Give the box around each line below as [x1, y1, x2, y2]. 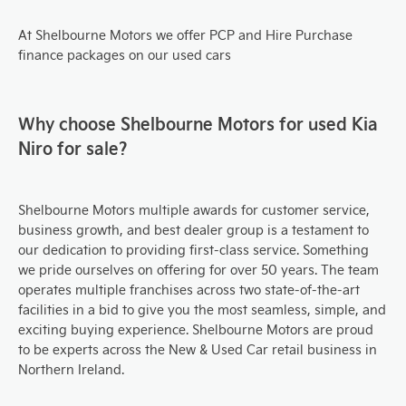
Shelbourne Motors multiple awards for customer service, [18, 201, 370, 218]
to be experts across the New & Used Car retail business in [18, 341, 377, 358]
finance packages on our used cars [18, 46, 231, 63]
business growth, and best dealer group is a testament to [18, 221, 369, 238]
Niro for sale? [18, 136, 128, 159]
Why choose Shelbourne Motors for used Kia [18, 111, 378, 134]
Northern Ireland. [18, 361, 124, 378]
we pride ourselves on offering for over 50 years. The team [18, 261, 379, 278]
